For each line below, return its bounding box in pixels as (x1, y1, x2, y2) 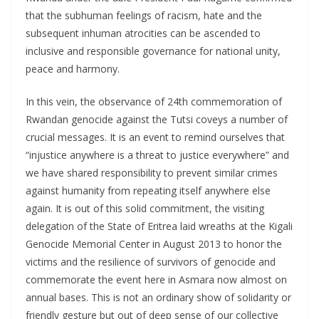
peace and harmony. (26, 62, 120, 76)
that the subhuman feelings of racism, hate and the (26, 9, 262, 23)
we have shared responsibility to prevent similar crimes (26, 166, 278, 180)
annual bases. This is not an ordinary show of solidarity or (26, 291, 291, 305)
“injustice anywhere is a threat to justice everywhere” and (26, 148, 289, 162)
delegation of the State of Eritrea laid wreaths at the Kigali (26, 219, 293, 234)
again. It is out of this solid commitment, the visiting (26, 202, 264, 216)
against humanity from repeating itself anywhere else (26, 184, 271, 198)
